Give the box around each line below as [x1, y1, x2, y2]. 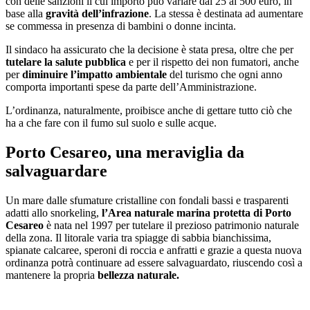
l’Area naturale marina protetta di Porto [102, 206, 291, 219]
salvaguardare [6, 161, 107, 180]
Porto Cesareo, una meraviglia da [6, 143, 244, 161]
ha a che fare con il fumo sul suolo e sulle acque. [6, 116, 217, 129]
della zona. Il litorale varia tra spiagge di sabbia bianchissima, [6, 231, 271, 244]
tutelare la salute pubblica [6, 55, 126, 68]
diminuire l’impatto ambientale [22, 68, 170, 80]
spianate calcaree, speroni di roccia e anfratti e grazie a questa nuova [6, 244, 302, 256]
